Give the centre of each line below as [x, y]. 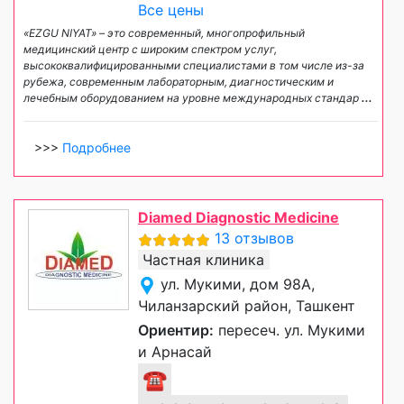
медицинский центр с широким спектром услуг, [150, 50]
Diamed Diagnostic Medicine [239, 218]
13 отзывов [254, 239]
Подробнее [96, 148]
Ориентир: [176, 331]
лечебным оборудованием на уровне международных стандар [193, 98]
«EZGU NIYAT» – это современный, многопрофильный [164, 33]
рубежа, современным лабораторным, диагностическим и [179, 82]
